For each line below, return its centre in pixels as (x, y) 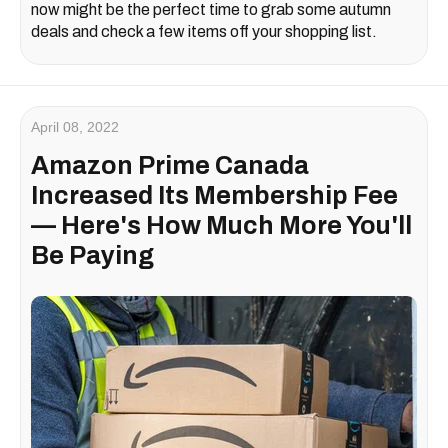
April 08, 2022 (75, 126)
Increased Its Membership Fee (214, 195)
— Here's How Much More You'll (221, 225)
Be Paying (92, 255)
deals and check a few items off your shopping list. (204, 31)
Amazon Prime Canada (170, 165)
